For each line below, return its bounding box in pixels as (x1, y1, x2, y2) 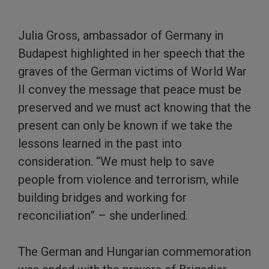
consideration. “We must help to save (18, 154, 214, 169)
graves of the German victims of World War (18, 64, 247, 79)
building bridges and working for (18, 190, 187, 205)
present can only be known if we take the (18, 118, 232, 133)
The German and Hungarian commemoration (18, 244, 251, 259)
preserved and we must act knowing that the (18, 100, 251, 115)
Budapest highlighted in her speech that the (18, 46, 245, 61)
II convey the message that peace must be (18, 82, 241, 97)
